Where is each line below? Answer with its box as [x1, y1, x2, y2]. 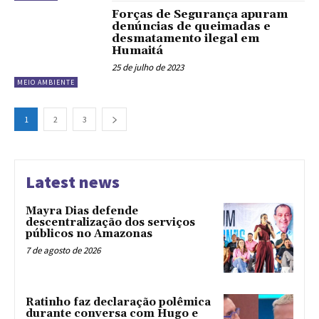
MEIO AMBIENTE [17, 77, 75, 87]
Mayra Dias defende [26, 204, 138, 218]
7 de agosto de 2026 [26, 244, 100, 256]
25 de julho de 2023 [112, 61, 184, 73]
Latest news [26, 170, 120, 193]
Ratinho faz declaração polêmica [26, 295, 211, 309]
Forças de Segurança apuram [112, 6, 288, 21]
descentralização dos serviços [26, 215, 195, 229]
